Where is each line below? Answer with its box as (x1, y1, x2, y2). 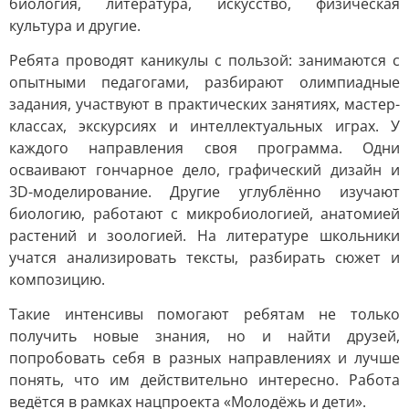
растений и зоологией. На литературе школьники (9, 225, 400, 246)
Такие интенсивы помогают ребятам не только (9, 304, 400, 324)
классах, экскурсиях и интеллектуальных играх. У (9, 116, 400, 136)
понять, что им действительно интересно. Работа (9, 370, 400, 390)
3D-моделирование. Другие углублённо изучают (9, 182, 400, 202)
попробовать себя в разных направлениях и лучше (9, 348, 400, 368)
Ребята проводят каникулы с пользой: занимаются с (9, 50, 400, 70)
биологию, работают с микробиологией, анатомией (9, 204, 400, 224)
